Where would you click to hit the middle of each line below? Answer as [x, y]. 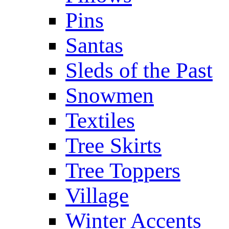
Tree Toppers [123, 170]
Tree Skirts [113, 145]
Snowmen [110, 95]
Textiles [100, 120]
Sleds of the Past [139, 70]
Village [97, 196]
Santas [94, 45]
